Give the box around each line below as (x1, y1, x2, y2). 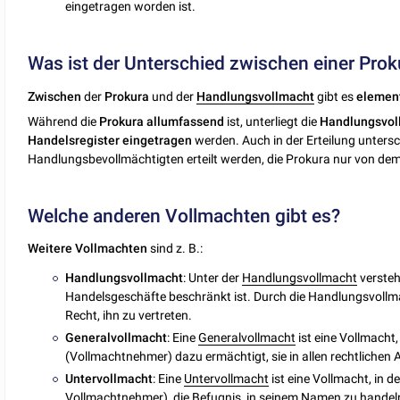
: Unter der (183, 270, 243, 285)
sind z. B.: (147, 241, 204, 256)
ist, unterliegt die (224, 113, 321, 129)
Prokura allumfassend (99, 113, 225, 129)
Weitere (28, 241, 73, 256)
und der (149, 88, 197, 104)
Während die (28, 113, 100, 129)
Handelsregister (28, 132, 121, 147)
